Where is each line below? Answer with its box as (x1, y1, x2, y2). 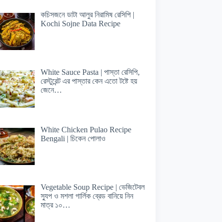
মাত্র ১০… (40, 200, 70, 209)
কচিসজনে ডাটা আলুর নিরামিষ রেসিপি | (40, 10, 134, 19)
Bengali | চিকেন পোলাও (40, 134, 106, 143)
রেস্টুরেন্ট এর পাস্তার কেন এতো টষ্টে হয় (40, 77, 137, 86)
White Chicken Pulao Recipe (40, 125, 131, 134)
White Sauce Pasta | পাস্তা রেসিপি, (40, 68, 140, 77)
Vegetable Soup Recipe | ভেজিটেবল (40, 182, 145, 191)
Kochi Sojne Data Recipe (40, 19, 120, 28)
